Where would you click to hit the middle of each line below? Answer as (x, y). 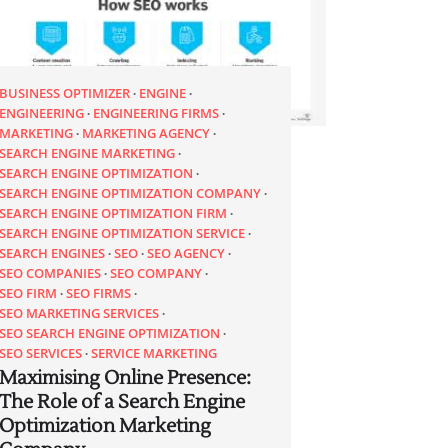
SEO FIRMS (99, 293)
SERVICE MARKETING (154, 353)
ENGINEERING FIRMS (156, 113)
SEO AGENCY (186, 253)
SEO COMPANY (156, 273)
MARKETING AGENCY (146, 133)
